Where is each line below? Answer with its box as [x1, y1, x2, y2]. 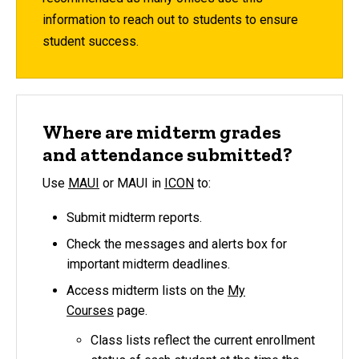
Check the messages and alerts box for [67, 236, 287, 252]
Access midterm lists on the [67, 282, 228, 298]
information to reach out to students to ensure [42, 11, 298, 27]
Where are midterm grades [42, 119, 281, 143]
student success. [42, 33, 139, 49]
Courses [67, 302, 114, 318]
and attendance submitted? [42, 142, 292, 166]
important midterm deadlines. [67, 256, 230, 272]
